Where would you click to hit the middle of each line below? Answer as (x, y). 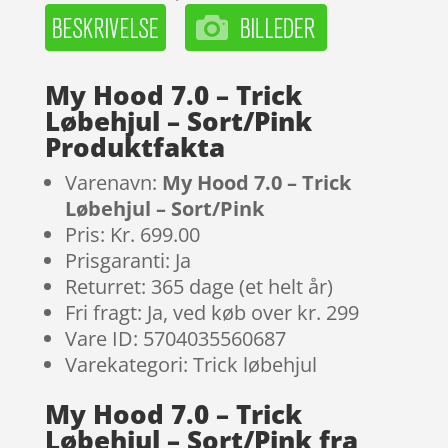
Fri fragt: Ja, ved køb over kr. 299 (211, 312)
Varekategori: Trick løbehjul (190, 364)
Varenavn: (113, 182)
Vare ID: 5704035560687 (175, 338)
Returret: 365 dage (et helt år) (198, 286)
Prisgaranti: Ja (127, 260)
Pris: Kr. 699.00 (132, 234)
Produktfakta (134, 146)
